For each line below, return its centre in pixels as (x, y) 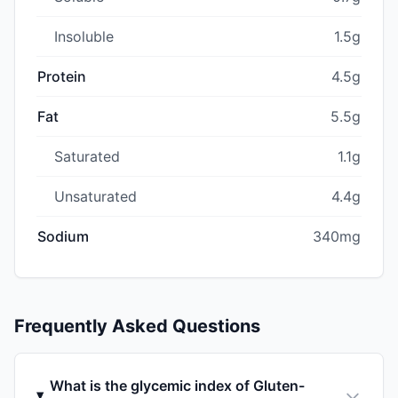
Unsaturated (96, 196)
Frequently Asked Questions (137, 326)
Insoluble (84, 36)
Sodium (63, 236)
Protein (62, 76)
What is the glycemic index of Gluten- (177, 385)
